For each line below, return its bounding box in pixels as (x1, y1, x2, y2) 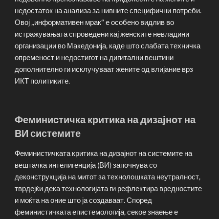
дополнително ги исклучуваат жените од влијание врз (15, 65, 193, 74)
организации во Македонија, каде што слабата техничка (15, 42, 200, 51)
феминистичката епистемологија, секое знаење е (15, 207, 178, 217)
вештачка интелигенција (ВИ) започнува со (15, 160, 157, 170)
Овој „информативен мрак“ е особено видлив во (15, 18, 174, 27)
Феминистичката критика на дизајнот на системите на (15, 149, 192, 158)
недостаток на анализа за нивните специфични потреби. (15, 6, 201, 16)
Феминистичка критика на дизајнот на (15, 113, 196, 126)
